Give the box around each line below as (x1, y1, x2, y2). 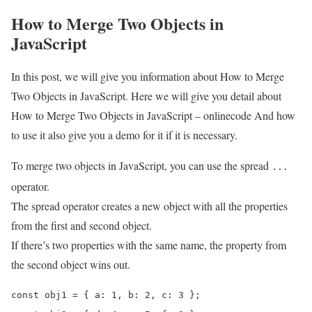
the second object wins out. (11, 256, 130, 272)
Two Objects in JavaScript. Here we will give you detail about (11, 88, 281, 103)
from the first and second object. (11, 217, 152, 233)
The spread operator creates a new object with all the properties (11, 198, 288, 213)
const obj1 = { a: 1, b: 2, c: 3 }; (11, 289, 201, 300)
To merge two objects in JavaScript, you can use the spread (11, 157, 272, 173)
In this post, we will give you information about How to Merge (11, 68, 284, 84)
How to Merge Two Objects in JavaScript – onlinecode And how (11, 107, 295, 123)
